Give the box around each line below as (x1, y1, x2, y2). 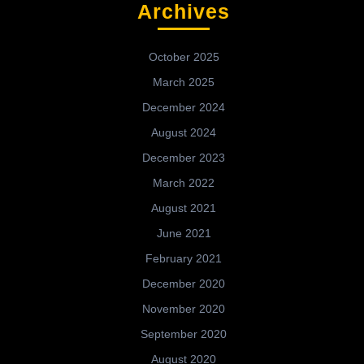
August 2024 (151, 126, 216, 140)
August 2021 (151, 201, 216, 215)
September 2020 (141, 327, 227, 341)
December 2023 (142, 151, 225, 165)
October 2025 (148, 50, 219, 64)
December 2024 (142, 101, 225, 115)
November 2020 (142, 302, 225, 316)
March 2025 (153, 76, 214, 89)
